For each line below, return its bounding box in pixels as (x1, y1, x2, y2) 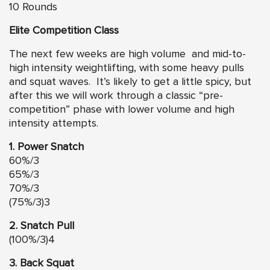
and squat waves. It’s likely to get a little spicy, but (9, 76, 251, 87)
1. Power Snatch (9, 141, 84, 152)
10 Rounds (9, 1, 57, 13)
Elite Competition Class (9, 25, 119, 36)
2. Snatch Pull (9, 220, 74, 231)
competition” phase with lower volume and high (9, 104, 234, 115)
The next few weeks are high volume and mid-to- (9, 48, 246, 60)
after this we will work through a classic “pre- (9, 90, 223, 101)
